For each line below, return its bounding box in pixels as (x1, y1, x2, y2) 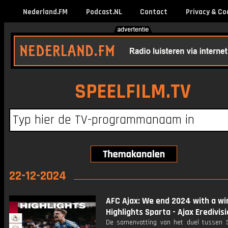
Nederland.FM (23, 7, 68, 17)
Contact (139, 7, 167, 17)
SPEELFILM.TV (74, 79, 191, 105)
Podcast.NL (85, 7, 122, 17)
